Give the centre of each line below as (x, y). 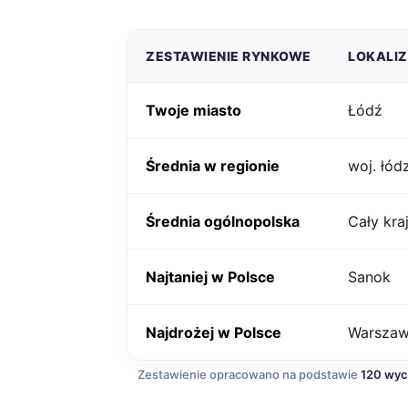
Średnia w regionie (213, 166)
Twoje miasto (194, 110)
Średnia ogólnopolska (223, 221)
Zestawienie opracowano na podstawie (249, 374)
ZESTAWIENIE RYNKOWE (229, 56)
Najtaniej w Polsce (210, 277)
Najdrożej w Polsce (214, 332)
